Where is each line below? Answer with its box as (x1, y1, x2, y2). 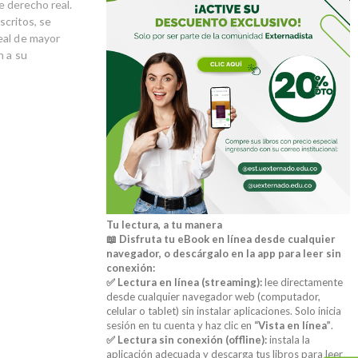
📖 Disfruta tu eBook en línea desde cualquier (106, 232, 336, 245)
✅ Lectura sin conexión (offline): (106, 332, 268, 346)
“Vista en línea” (254, 318, 332, 332)
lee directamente (262, 275, 344, 288)
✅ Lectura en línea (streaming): (106, 275, 263, 288)
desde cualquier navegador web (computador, (106, 289, 321, 303)
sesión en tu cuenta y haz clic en (106, 318, 255, 332)
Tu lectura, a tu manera (106, 217, 223, 231)
